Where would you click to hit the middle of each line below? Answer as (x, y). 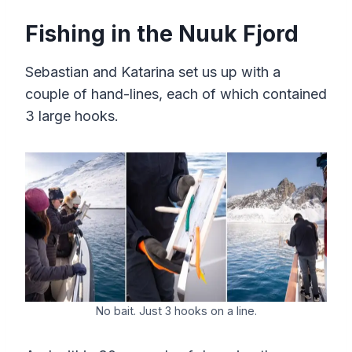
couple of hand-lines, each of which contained (176, 93)
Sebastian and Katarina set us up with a (153, 71)
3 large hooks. (72, 115)
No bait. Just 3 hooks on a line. (176, 311)
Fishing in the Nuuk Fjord (162, 33)
